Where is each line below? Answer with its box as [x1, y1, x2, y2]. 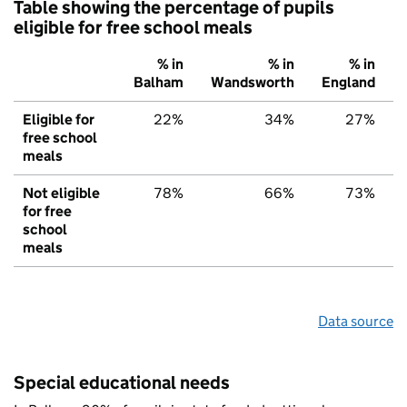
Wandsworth [211, 74, 294, 92]
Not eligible [23, 184, 100, 203]
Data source [318, 313, 393, 331]
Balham [134, 74, 184, 92]
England [322, 74, 375, 92]
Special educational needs [14, 372, 230, 394]
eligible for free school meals [14, 16, 253, 39]
